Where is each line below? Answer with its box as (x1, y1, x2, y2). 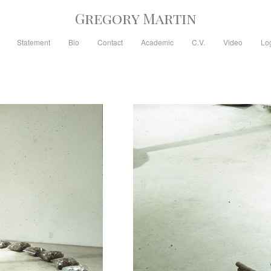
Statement (16, 37, 50, 47)
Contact (97, 37, 123, 47)
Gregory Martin (74, 8, 197, 28)
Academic (140, 37, 174, 47)
